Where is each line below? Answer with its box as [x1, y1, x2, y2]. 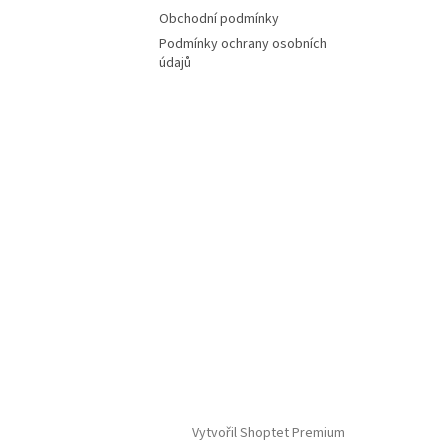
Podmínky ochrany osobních [159, 34, 328, 54]
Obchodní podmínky [159, 9, 280, 29]
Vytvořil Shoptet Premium [192, 423, 345, 444]
